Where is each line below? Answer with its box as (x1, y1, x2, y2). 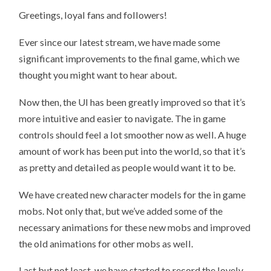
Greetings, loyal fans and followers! (19, 9, 168, 21)
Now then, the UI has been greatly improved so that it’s (19, 96, 246, 108)
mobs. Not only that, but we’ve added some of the (19, 204, 223, 217)
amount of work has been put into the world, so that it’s (19, 145, 246, 157)
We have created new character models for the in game (19, 188, 246, 200)
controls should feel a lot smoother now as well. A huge (19, 128, 247, 140)
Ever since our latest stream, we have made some (19, 36, 221, 48)
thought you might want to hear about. (19, 69, 177, 81)
